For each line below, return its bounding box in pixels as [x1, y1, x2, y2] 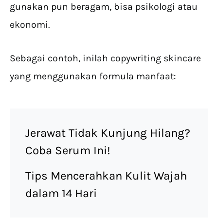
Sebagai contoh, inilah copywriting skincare [10, 53, 201, 64]
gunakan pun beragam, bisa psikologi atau [10, 1, 198, 13]
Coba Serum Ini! [25, 144, 113, 158]
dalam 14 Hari [25, 186, 100, 200]
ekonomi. [10, 19, 52, 31]
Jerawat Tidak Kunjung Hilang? [25, 126, 190, 140]
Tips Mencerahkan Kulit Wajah [25, 169, 187, 183]
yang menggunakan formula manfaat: [10, 71, 179, 82]
